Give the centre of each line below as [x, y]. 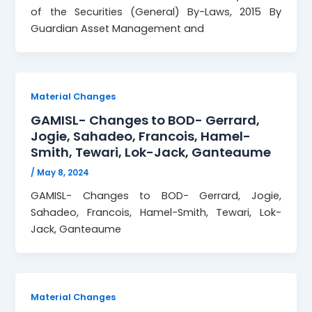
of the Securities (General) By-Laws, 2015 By [156, 11]
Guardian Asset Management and [118, 28]
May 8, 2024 [63, 173]
